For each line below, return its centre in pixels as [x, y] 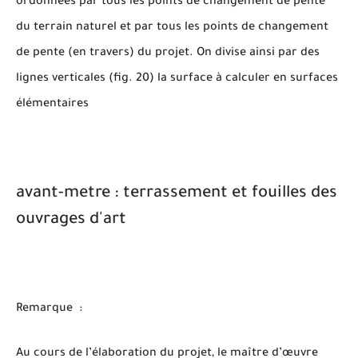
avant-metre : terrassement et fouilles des [177, 194]
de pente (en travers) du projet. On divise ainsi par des [168, 54]
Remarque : [51, 309]
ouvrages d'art [71, 221]
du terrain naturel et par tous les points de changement [172, 28]
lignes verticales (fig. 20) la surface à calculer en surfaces [177, 79]
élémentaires [52, 105]
